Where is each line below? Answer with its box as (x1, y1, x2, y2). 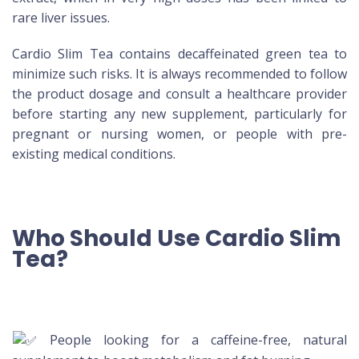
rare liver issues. (12, 8, 110, 26)
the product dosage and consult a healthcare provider (12, 84, 347, 103)
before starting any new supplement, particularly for (12, 104, 347, 123)
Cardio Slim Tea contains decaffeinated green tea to (12, 44, 347, 63)
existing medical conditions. (12, 144, 175, 163)
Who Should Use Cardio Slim (12, 222, 341, 254)
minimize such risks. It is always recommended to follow (12, 64, 347, 83)
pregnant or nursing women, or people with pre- (12, 124, 347, 143)
